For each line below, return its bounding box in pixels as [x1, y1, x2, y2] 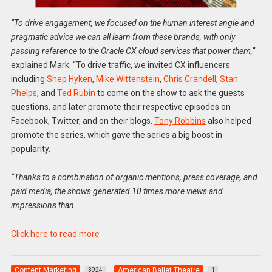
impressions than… [10, 200, 80, 210]
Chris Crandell [163, 74, 216, 84]
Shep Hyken [46, 74, 92, 84]
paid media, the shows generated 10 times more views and [10, 186, 223, 196]
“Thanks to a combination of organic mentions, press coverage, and [10, 172, 257, 182]
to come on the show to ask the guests [95, 88, 245, 98]
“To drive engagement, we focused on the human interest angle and [10, 18, 254, 29]
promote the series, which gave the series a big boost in [10, 130, 222, 140]
